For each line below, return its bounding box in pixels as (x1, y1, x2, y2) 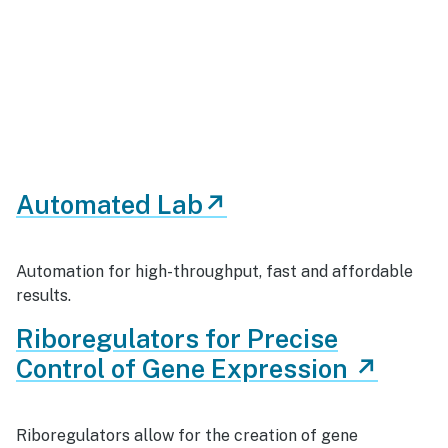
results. (16, 286, 71, 305)
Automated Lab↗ (16, 190, 227, 220)
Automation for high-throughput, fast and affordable (16, 262, 413, 281)
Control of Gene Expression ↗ (16, 354, 378, 384)
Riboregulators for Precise (16, 324, 338, 354)
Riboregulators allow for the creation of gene (16, 426, 358, 445)
